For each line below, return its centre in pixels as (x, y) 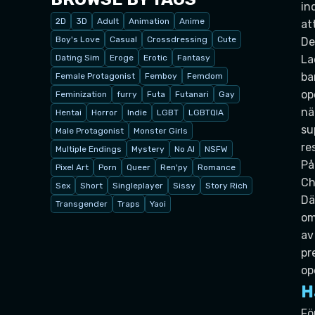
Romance (217, 167)
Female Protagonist (95, 76)
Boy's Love (78, 39)
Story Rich (226, 185)
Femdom (205, 76)
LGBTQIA (206, 112)
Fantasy (194, 57)
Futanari (192, 94)
